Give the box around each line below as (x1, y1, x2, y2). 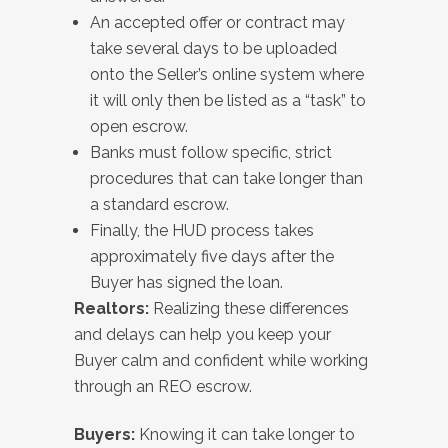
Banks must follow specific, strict (90, 143, 332, 162)
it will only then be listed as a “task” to (90, 91, 366, 110)
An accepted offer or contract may (90, 13, 345, 32)
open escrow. (90, 117, 188, 136)
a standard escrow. (90, 195, 229, 214)
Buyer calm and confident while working (74, 351, 368, 370)
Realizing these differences (149, 299, 349, 318)
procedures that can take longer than (90, 169, 363, 188)
